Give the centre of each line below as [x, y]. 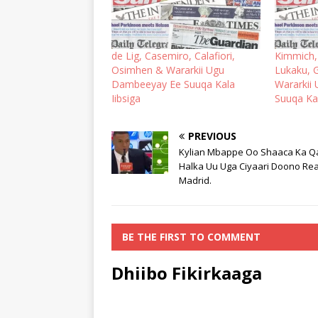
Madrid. [195, 180]
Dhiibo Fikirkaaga [187, 273]
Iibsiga [126, 98]
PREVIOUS [212, 136]
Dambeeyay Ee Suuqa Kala [173, 84]
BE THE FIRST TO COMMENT [191, 236]
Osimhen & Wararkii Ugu [168, 70]
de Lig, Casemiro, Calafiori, [173, 55]
